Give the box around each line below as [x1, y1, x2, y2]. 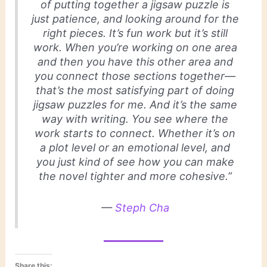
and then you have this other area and [37, 55, 233, 69]
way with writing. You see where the [42, 113, 228, 126]
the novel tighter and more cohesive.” [38, 170, 232, 183]
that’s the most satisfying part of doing [36, 84, 234, 97]
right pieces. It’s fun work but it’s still [42, 27, 228, 40]
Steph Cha [114, 201, 169, 214]
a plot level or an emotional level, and [40, 141, 230, 154]
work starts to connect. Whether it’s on [35, 127, 235, 140]
